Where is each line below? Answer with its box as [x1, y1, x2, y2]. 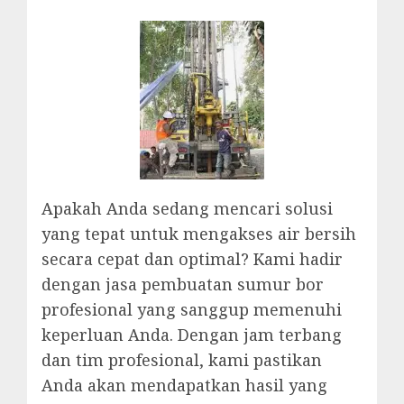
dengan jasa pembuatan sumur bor [41, 273, 324, 295]
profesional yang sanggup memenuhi [41, 298, 342, 320]
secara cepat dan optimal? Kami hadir [41, 248, 343, 270]
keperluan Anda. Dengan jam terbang [41, 324, 342, 345]
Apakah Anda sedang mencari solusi [41, 197, 333, 219]
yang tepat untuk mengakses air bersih [41, 223, 356, 244]
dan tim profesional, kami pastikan [41, 349, 322, 371]
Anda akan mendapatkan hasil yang [41, 374, 327, 396]
